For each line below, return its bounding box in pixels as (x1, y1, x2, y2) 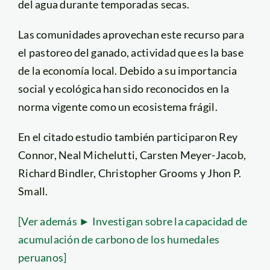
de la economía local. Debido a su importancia (17, 63, 237, 77)
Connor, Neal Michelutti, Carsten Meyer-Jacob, (17, 148, 246, 162)
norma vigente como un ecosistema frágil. (17, 99, 218, 113)
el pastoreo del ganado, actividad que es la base (17, 45, 243, 59)
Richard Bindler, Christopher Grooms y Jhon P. (17, 166, 242, 180)
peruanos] (17, 250, 67, 264)
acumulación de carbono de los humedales (17, 232, 220, 246)
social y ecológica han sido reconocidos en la (17, 81, 230, 95)
